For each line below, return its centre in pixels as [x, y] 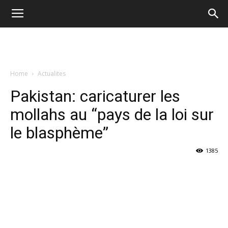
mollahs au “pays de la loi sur [112, 115]
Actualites [52, 74]
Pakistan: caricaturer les [95, 96]
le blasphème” [59, 133]
